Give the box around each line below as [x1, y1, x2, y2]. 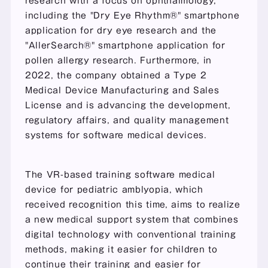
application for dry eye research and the [25, 26, 217, 35]
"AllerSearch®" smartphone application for [25, 41, 226, 50]
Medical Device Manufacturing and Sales [25, 86, 220, 95]
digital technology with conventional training [25, 230, 236, 239]
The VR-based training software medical [25, 170, 215, 179]
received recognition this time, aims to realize [25, 200, 240, 209]
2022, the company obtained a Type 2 [25, 71, 207, 80]
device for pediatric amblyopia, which [25, 185, 203, 194]
